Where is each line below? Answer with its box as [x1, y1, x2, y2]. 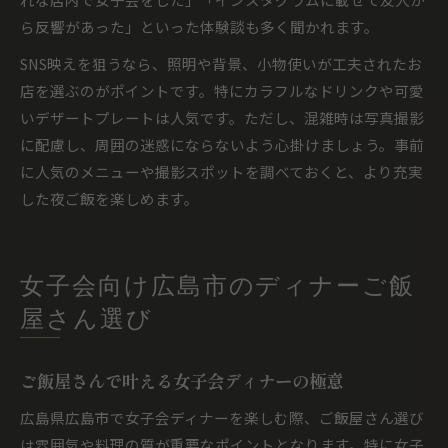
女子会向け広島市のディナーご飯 [20, 276, 416, 300]
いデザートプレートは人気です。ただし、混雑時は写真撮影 [20, 107, 424, 128]
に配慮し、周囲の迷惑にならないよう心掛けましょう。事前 [20, 134, 424, 155]
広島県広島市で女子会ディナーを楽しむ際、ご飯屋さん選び [20, 407, 424, 428]
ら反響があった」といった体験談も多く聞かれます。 [20, 16, 379, 37]
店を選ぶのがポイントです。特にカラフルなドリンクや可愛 [20, 80, 424, 101]
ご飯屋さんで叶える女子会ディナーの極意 [20, 368, 343, 393]
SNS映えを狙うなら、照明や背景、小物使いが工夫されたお [20, 53, 422, 74]
